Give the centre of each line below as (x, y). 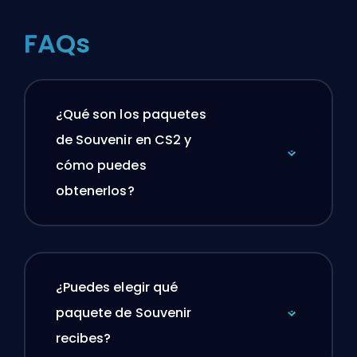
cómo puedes (101, 166)
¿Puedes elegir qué (117, 288)
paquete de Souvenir (124, 313)
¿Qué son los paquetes (131, 115)
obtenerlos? (95, 191)
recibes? (83, 339)
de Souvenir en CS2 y (124, 140)
